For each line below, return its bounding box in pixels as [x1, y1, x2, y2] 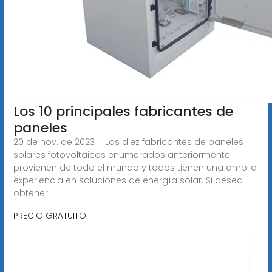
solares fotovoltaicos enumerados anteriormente [13, 148, 230, 161]
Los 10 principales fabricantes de [13, 101, 233, 121]
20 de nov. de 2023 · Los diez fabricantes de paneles [13, 135, 243, 148]
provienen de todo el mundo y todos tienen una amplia [13, 161, 257, 174]
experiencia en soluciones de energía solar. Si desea [13, 174, 243, 186]
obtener [13, 186, 48, 199]
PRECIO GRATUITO [13, 209, 86, 222]
